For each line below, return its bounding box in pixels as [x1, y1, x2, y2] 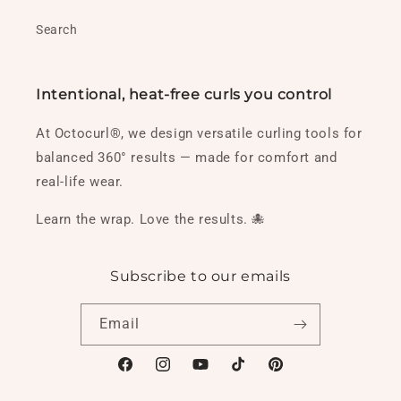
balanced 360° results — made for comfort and [36, 149, 337, 166]
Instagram [153, 366, 217, 381]
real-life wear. [36, 174, 124, 191]
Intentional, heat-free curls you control [36, 86, 332, 104]
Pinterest [266, 366, 321, 381]
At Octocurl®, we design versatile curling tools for [36, 125, 363, 142]
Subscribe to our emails [110, 268, 291, 286]
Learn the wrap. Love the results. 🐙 [36, 211, 266, 228]
